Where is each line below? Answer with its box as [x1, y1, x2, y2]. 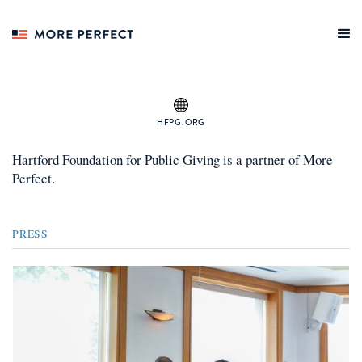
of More [288, 150, 333, 169]
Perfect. [12, 169, 55, 187]
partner [246, 150, 285, 169]
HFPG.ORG [156, 116, 206, 128]
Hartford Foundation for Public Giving [12, 150, 220, 169]
